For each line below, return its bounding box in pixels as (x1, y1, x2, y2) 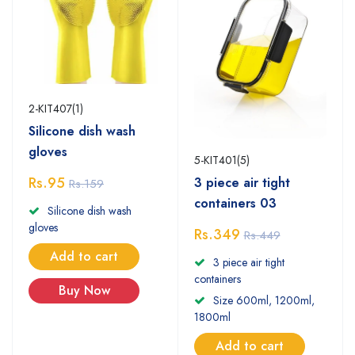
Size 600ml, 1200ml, (212, 292, 315, 308)
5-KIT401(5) (193, 151, 250, 168)
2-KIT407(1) (29, 101, 83, 117)
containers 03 (193, 193, 277, 212)
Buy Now (58, 281, 110, 300)
